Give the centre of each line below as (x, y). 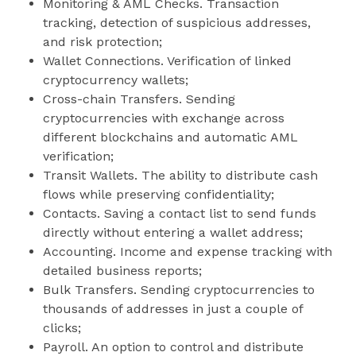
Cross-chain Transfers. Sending (139, 99)
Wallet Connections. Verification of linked (167, 60)
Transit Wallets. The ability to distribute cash (180, 175)
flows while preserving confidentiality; (159, 194)
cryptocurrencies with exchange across (164, 118)
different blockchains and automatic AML (170, 137)
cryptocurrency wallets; (116, 79)
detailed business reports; (122, 270)
